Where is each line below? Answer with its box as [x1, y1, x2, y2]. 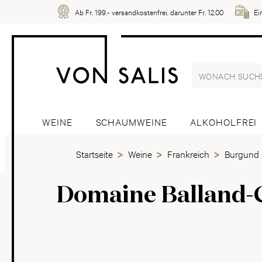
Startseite [76, 147, 113, 160]
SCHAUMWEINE [95, 115, 167, 127]
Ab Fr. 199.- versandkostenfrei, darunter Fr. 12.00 [75, 6, 223, 17]
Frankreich [167, 147, 209, 160]
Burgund [225, 147, 259, 160]
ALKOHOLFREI [190, 115, 257, 127]
